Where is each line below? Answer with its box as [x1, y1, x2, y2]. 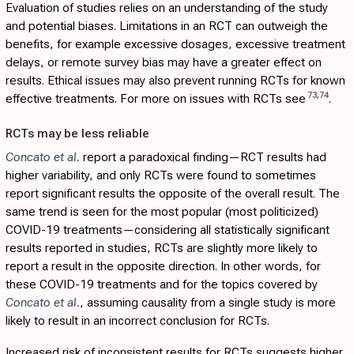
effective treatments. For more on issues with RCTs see [6, 92, 306, 107]
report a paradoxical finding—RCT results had [80, 150, 326, 165]
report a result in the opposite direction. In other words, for [6, 259, 321, 274]
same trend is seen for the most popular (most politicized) [6, 205, 318, 220]
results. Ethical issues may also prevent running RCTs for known [6, 73, 345, 88]
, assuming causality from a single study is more [80, 296, 336, 311]
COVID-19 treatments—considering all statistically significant [6, 223, 330, 238]
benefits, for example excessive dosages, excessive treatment [6, 37, 345, 52]
